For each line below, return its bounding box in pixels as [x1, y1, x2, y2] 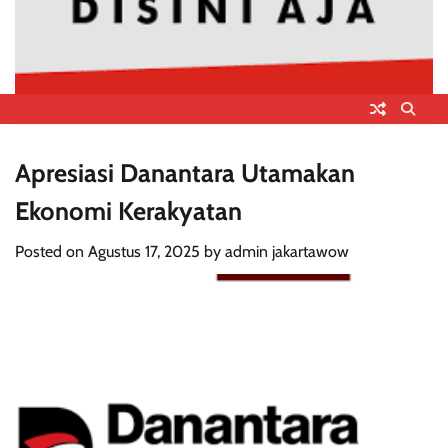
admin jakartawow [225, 241, 349, 261]
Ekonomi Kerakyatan [15, 194, 242, 226]
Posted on [15, 241, 88, 261]
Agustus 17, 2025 [88, 241, 200, 261]
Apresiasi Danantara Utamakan [15, 156, 355, 188]
